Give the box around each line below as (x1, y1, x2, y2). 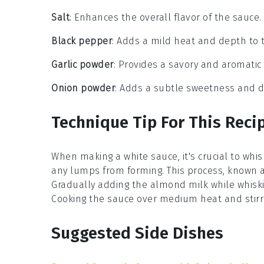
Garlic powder (51, 59, 114, 71)
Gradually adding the (51, 179, 150, 191)
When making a (51, 151, 124, 163)
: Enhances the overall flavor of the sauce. (70, 12, 262, 24)
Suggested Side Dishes (51, 223, 223, 243)
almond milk (150, 179, 208, 191)
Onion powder (51, 82, 115, 94)
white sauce (124, 151, 178, 163)
